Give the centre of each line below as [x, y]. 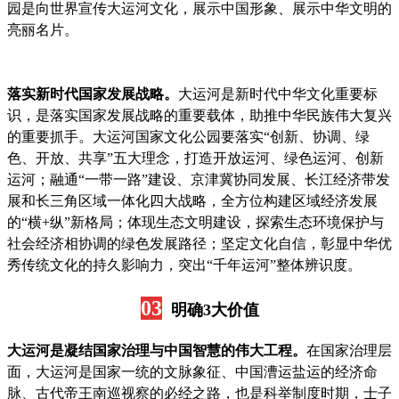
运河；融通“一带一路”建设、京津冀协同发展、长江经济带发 [199, 180]
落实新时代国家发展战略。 [93, 94]
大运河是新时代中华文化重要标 [278, 94]
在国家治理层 [349, 351]
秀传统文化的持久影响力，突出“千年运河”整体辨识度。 [184, 265]
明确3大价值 [210, 310]
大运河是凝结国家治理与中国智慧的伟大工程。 [157, 351]
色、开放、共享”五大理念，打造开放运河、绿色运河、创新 [195, 159]
